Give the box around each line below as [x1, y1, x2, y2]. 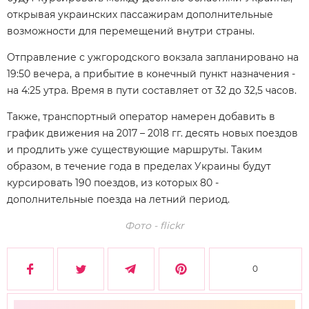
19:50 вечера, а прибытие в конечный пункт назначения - [7, 67, 295, 80]
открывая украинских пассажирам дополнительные [7, 8, 273, 21]
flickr [160, 219, 184, 232]
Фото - [125, 219, 160, 232]
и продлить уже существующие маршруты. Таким [7, 143, 262, 156]
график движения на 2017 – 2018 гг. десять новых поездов [7, 126, 298, 139]
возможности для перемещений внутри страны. [7, 24, 255, 37]
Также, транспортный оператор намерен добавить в [7, 110, 275, 123]
